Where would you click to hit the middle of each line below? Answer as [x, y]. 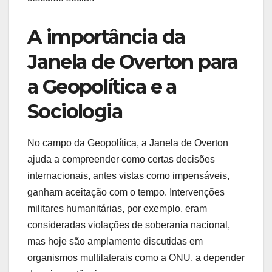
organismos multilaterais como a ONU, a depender [136, 257]
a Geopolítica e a [102, 86]
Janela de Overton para [133, 61]
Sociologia [75, 111]
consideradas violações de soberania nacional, [129, 225]
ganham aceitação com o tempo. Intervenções [126, 192]
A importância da [106, 36]
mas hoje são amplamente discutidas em [115, 241]
